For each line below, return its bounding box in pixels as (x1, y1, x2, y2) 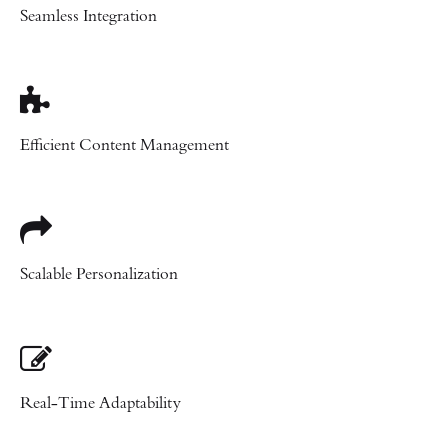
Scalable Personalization (20, 266, 178, 283)
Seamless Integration (20, 8, 157, 25)
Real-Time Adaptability (20, 395, 181, 412)
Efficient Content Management (20, 137, 229, 154)
